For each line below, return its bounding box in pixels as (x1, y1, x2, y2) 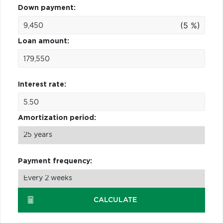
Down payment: (18, 4, 76, 11)
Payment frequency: (18, 157, 92, 165)
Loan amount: (18, 37, 69, 45)
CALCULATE (94, 196, 137, 204)
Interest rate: (18, 81, 66, 88)
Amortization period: (18, 114, 96, 121)
